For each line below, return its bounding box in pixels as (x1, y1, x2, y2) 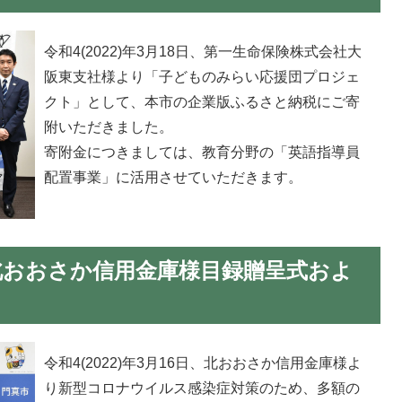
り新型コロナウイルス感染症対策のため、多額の (44, 380, 360, 397)
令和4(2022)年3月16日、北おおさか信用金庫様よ (44, 355, 362, 371)
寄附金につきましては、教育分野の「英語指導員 (44, 144, 360, 160)
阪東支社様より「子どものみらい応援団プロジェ (44, 68, 360, 84)
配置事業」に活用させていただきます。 (44, 169, 302, 185)
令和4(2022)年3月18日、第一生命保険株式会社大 (44, 43, 362, 59)
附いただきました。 (44, 118, 173, 135)
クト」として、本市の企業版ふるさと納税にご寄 (44, 93, 360, 109)
